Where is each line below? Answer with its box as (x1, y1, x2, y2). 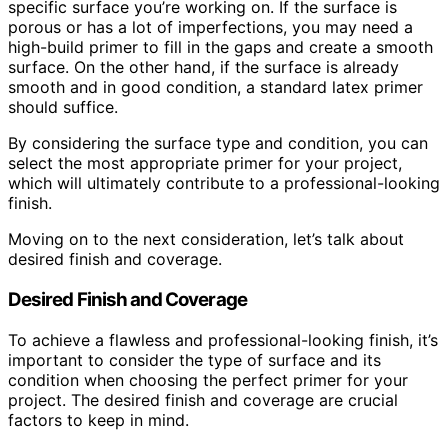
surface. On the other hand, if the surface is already (8, 57, 399, 78)
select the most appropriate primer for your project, (8, 153, 402, 174)
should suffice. (8, 97, 118, 118)
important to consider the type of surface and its (8, 349, 381, 370)
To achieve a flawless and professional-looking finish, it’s (8, 329, 438, 350)
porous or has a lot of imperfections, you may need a (8, 17, 413, 38)
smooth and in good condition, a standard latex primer (8, 77, 423, 98)
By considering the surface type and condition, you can (8, 133, 428, 154)
